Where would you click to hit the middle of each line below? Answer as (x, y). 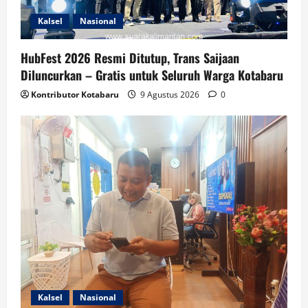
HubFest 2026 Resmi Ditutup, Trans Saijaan (130, 57)
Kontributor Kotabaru (75, 94)
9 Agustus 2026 (170, 94)
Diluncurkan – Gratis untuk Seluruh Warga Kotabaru (152, 75)
